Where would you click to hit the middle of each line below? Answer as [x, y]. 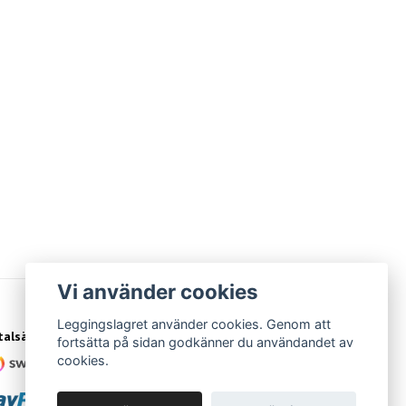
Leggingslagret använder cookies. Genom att [194, 324]
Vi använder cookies [158, 291]
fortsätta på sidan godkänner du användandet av [206, 343]
